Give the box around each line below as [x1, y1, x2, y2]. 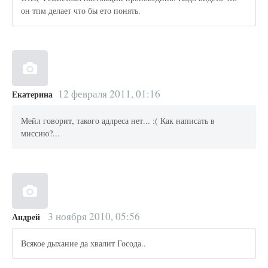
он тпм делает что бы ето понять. [21, 5, 141, 17]
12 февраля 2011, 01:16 [57, 86, 160, 100]
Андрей [12, 210, 40, 223]
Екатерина [12, 87, 53, 100]
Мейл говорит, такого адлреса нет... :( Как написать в [21, 115, 215, 127]
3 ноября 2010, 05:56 [45, 209, 140, 223]
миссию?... [21, 127, 60, 139]
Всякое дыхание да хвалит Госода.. [21, 237, 147, 249]
